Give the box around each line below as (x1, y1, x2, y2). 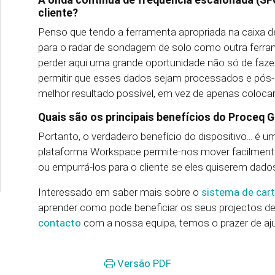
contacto (38, 217, 81, 230)
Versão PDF (114, 257, 171, 270)
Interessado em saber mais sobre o (38, 186, 201, 199)
